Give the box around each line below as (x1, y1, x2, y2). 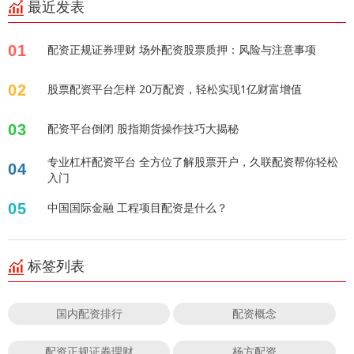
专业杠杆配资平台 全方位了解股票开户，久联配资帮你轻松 (47, 154, 338, 170)
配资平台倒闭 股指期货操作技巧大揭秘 (47, 121, 239, 137)
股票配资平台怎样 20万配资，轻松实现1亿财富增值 (47, 81, 302, 97)
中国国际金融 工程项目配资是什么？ (47, 200, 228, 216)
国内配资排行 (55, 306, 122, 322)
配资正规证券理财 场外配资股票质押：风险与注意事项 (47, 42, 316, 58)
